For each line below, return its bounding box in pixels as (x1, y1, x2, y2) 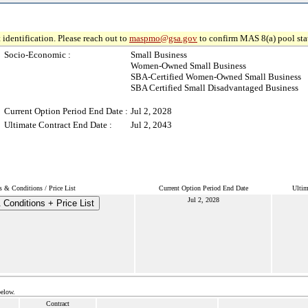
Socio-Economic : (4, 49, 71, 60)
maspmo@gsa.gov (129, 33, 197, 43)
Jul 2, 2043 (131, 120, 172, 130)
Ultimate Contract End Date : (4, 120, 112, 130)
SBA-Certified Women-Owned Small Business (131, 71, 301, 82)
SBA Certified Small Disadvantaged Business (131, 82, 298, 93)
